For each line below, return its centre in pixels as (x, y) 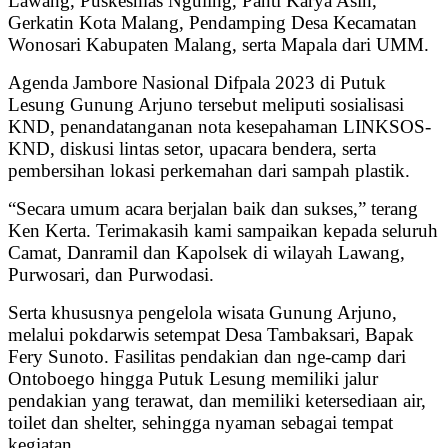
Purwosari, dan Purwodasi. (111, 275)
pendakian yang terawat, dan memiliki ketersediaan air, (217, 401)
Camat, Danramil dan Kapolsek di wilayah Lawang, (206, 253)
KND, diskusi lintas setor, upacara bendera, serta (192, 149)
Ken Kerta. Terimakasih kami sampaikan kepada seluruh (223, 231)
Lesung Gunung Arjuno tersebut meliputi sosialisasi (206, 105)
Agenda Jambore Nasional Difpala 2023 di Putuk (197, 83)
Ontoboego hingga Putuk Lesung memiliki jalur (193, 379)
